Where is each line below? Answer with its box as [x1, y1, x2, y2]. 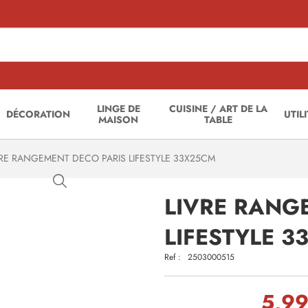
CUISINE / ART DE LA [169, 102, 268, 115]
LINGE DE [96, 102, 140, 115]
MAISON [98, 113, 139, 126]
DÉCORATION [6, 107, 71, 121]
